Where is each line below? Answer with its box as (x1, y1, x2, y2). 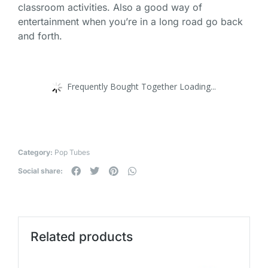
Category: (18, 148, 53, 157)
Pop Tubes (54, 148, 90, 157)
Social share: (18, 166, 63, 176)
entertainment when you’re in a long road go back (18, 16, 243, 28)
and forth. (18, 30, 62, 42)
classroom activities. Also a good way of (18, 1, 202, 14)
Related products (31, 229, 133, 244)
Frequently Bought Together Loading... (67, 80, 216, 92)
